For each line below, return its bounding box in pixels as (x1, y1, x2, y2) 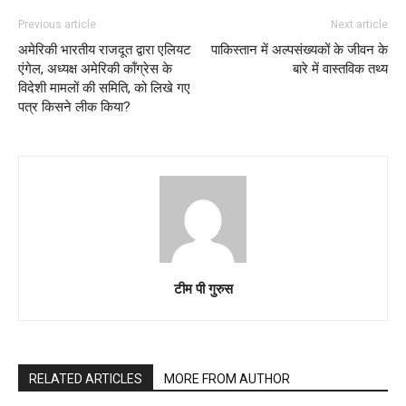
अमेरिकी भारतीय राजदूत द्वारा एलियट (18, 41, 191, 58)
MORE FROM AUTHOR (164, 371, 290, 386)
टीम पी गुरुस (173, 278, 233, 297)
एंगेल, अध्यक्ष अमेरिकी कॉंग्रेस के (18, 60, 172, 77)
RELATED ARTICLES (29, 371, 142, 386)
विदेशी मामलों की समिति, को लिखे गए (18, 79, 190, 96)
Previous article (18, 17, 96, 31)
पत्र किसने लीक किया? (18, 98, 130, 115)
